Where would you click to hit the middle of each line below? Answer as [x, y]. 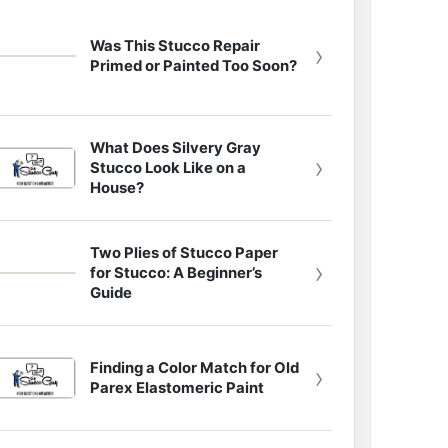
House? [116, 188]
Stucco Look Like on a [167, 168]
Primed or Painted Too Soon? [193, 65]
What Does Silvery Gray [175, 148]
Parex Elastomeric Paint [176, 388]
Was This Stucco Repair [174, 45]
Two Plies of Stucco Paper [183, 253]
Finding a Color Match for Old [194, 368]
